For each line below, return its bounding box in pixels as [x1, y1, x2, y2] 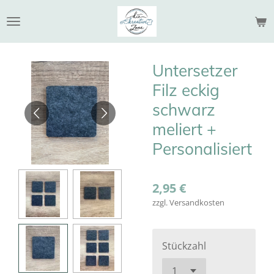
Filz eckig [152, 80, 220, 100]
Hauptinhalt [6, 22, 59, 32]
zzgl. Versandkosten [152, 197, 224, 208]
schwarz [152, 100, 215, 120]
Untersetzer [152, 61, 237, 81]
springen [6, 37, 47, 47]
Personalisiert [152, 139, 252, 159]
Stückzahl [162, 239, 206, 253]
